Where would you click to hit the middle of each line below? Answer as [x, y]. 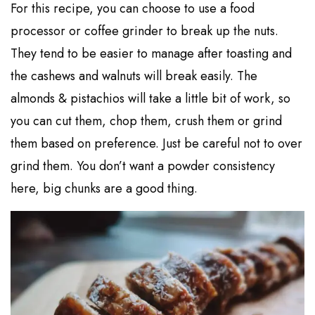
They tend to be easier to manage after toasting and [152, 54]
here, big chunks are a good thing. [104, 189]
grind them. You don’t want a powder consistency [143, 166]
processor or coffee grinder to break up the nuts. [145, 31]
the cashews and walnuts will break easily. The [134, 76]
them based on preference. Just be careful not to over [157, 144]
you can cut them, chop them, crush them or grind [147, 121]
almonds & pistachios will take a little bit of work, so [151, 99]
